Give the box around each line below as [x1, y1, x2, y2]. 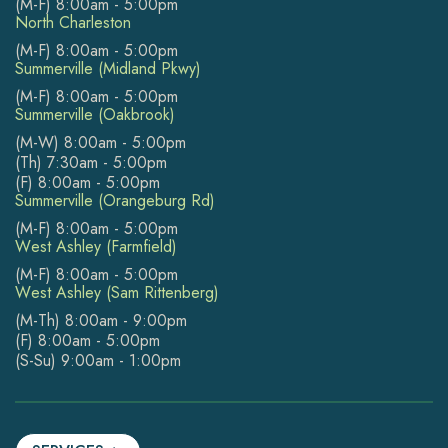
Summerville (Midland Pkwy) [15, 56, 201, 80]
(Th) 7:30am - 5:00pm [15, 150, 167, 174]
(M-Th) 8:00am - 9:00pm [15, 308, 187, 332]
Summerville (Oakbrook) [15, 102, 175, 126]
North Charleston [15, 10, 131, 34]
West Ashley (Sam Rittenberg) [15, 280, 219, 304]
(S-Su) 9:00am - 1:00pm [15, 348, 181, 372]
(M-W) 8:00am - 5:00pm [15, 130, 186, 154]
